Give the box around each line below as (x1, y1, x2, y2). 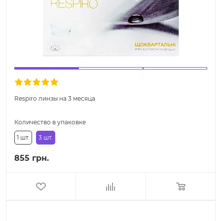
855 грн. (14, 153, 49, 163)
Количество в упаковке (14, 118, 86, 126)
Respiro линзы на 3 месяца (14, 94, 95, 102)
